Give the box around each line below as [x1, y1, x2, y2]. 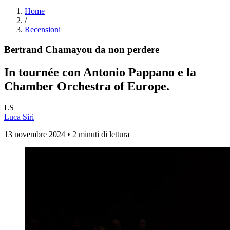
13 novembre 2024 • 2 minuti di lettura [4, 130, 129, 139]
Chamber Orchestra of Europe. [4, 79, 169, 93]
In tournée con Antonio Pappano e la [4, 65, 196, 79]
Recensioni [25, 25, 61, 34]
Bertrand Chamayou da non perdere [4, 44, 159, 55]
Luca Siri [4, 112, 34, 122]
